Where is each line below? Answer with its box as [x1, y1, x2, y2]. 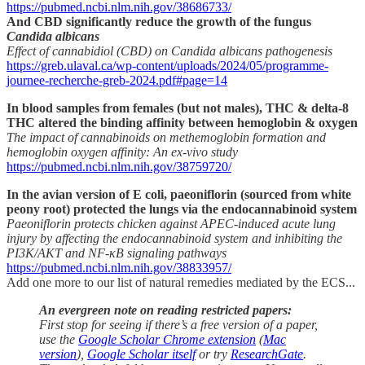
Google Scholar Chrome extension [78, 332, 256, 346]
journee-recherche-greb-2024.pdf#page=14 [7, 73, 227, 87]
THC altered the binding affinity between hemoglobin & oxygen [7, 115, 358, 130]
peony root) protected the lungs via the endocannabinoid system [7, 201, 357, 216]
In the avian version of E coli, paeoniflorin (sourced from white [7, 187, 351, 201]
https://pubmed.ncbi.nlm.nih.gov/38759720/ [7, 159, 231, 174]
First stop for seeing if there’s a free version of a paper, [39, 317, 318, 332]
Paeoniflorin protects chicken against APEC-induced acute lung [7, 216, 336, 231]
